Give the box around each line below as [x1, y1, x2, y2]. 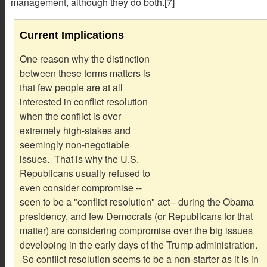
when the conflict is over [19, 108, 121, 123]
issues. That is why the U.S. [19, 151, 139, 166]
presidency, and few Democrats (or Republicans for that [19, 209, 253, 223]
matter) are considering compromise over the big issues [19, 223, 253, 237]
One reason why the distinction [19, 51, 150, 66]
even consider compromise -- [19, 180, 142, 194]
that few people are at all [19, 80, 123, 94]
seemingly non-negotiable [19, 137, 129, 151]
